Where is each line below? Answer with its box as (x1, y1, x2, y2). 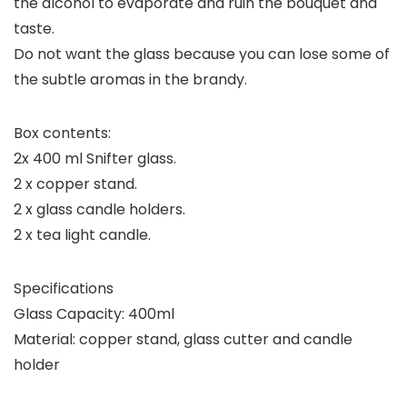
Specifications (14, 278, 114, 300)
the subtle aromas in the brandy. (14, 69, 247, 91)
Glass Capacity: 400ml (14, 303, 174, 325)
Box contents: (14, 123, 111, 144)
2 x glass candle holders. (14, 199, 185, 221)
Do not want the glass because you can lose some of (14, 44, 390, 65)
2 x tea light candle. (14, 224, 151, 246)
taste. (14, 18, 55, 40)
